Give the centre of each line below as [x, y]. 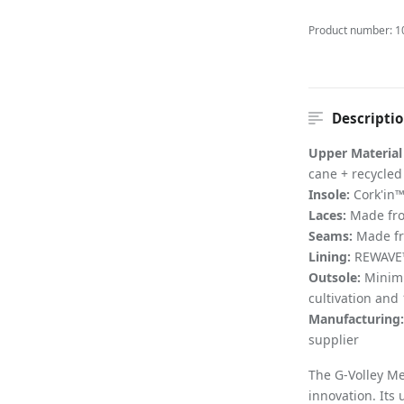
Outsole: [334, 277]
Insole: [329, 194]
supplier [333, 340]
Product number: [351, 30]
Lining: [329, 257]
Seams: [332, 236]
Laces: [327, 215]
